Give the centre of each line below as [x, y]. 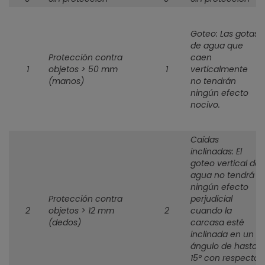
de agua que [217, 46]
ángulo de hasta [224, 246]
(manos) [67, 81]
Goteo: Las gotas [225, 34]
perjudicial [212, 199]
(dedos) [65, 222]
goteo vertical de [226, 163]
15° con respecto [225, 258]
